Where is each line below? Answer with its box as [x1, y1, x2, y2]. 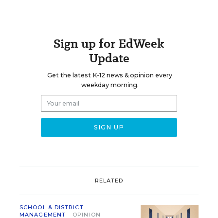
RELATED [94, 177, 124, 184]
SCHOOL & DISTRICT [19, 204, 84, 211]
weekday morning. [81, 81, 139, 89]
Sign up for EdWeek [54, 35, 164, 52]
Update [89, 50, 129, 67]
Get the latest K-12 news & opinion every [47, 72, 172, 79]
